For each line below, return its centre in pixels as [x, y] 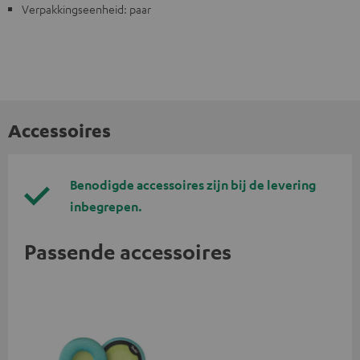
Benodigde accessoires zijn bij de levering [193, 184]
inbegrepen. [106, 206]
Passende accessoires [128, 251]
